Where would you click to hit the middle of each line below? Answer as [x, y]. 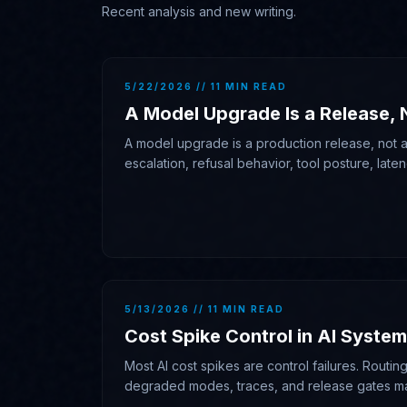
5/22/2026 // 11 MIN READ [206, 86]
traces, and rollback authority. [213, 183]
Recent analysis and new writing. [199, 11]
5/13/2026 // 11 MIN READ [204, 309]
